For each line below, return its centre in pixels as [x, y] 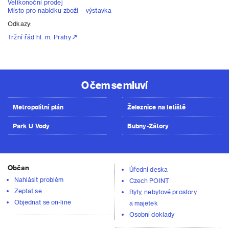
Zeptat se [28, 191]
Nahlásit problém [39, 179]
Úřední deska [148, 169]
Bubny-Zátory [148, 125]
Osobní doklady [152, 214]
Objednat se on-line [42, 202]
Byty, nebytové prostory [163, 192]
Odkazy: [20, 24]
